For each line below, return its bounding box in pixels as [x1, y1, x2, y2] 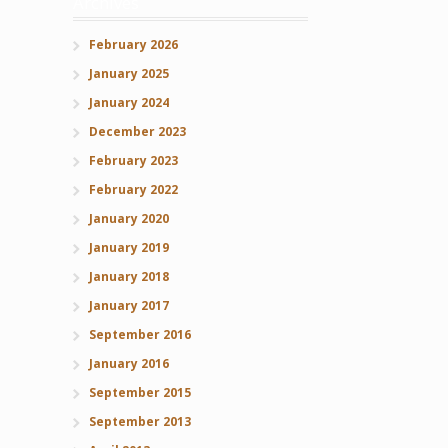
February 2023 [88, 152, 178, 170]
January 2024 [88, 94, 169, 112]
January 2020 [88, 210, 169, 228]
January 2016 [88, 355, 169, 373]
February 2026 [88, 36, 178, 54]
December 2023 [88, 123, 186, 141]
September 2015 [88, 384, 191, 402]
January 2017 [88, 297, 169, 315]
